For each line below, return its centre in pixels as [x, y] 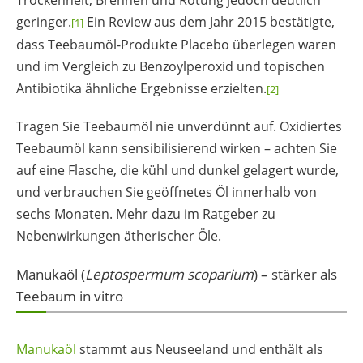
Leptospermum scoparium [169, 274]
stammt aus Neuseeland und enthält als [200, 349]
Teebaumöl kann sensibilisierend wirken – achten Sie [177, 149]
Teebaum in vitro [70, 296]
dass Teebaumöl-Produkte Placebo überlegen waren [176, 45]
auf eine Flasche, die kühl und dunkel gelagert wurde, [177, 171]
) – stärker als [295, 274]
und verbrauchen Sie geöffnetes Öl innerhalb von [167, 192]
